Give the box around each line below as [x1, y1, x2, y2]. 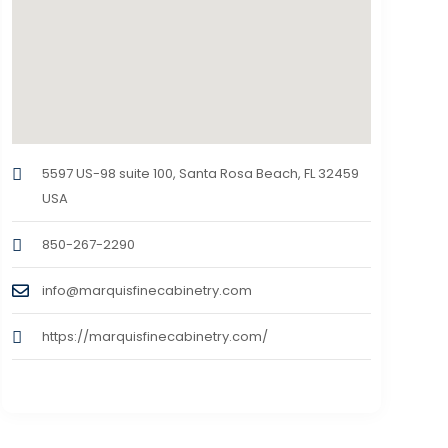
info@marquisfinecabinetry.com [41, 281, 252, 301]
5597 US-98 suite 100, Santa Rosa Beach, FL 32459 [41, 164, 359, 184]
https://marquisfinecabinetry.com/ [41, 327, 268, 347]
